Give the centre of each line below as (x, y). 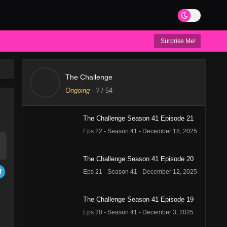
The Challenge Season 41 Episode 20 (138, 159)
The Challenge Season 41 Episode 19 (138, 199)
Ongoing (78, 90)
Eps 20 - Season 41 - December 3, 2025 (138, 212)
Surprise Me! (177, 41)
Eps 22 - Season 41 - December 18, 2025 (140, 131)
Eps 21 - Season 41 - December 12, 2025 (140, 172)
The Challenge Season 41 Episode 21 (138, 118)
